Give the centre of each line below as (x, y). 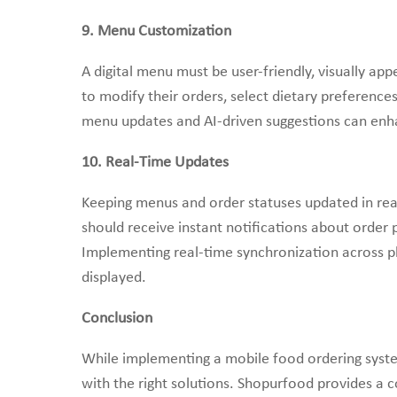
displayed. (114, 278)
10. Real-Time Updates (155, 163)
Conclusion (117, 319)
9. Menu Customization (156, 31)
